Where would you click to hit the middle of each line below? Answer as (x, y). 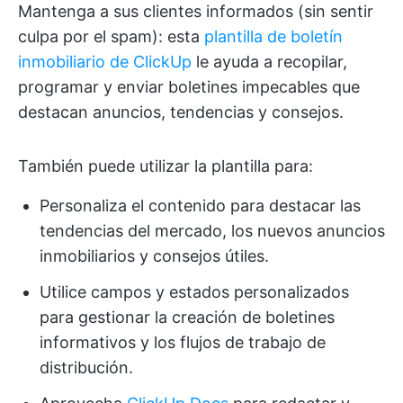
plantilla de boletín (273, 37)
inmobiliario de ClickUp (105, 62)
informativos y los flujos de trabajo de (183, 343)
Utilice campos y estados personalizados (194, 292)
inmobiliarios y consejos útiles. (154, 256)
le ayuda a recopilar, (269, 62)
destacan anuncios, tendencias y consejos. (181, 112)
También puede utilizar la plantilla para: (166, 166)
